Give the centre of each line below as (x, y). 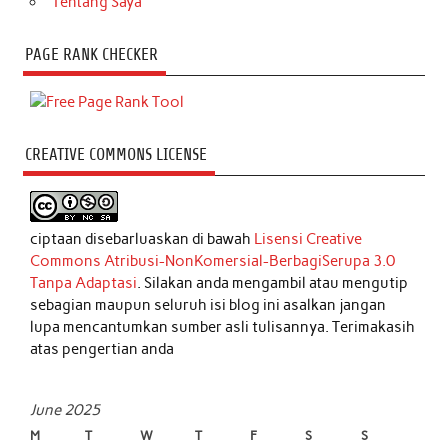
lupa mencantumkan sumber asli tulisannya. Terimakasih (223, 327)
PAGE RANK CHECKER (91, 55)
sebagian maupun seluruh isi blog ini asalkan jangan (208, 305)
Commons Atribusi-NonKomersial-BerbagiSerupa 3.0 (213, 261)
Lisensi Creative (308, 239)
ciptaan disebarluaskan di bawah (142, 239)
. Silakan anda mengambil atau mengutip (273, 283)
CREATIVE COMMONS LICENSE (115, 155)
